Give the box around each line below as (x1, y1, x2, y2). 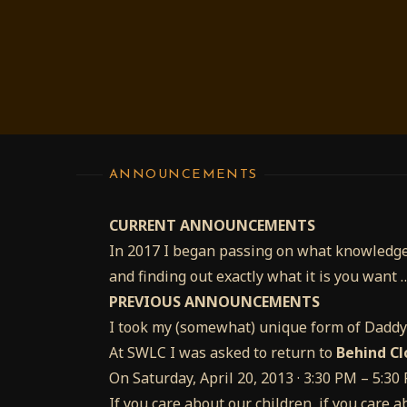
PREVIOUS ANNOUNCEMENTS (109, 292, 320, 313)
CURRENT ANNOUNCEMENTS (109, 215, 315, 236)
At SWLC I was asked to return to (109, 342, 336, 363)
